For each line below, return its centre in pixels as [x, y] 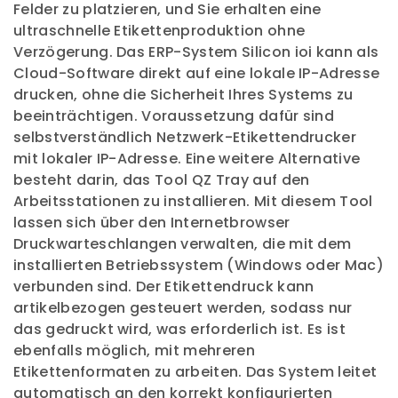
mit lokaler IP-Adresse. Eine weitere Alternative [187, 159]
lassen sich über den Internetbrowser [152, 223]
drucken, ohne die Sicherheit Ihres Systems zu [183, 95]
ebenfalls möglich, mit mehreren [134, 350]
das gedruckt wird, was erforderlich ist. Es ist [180, 329]
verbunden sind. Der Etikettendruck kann [164, 287]
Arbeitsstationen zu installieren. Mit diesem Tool [193, 201]
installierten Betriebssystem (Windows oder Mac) [199, 265]
